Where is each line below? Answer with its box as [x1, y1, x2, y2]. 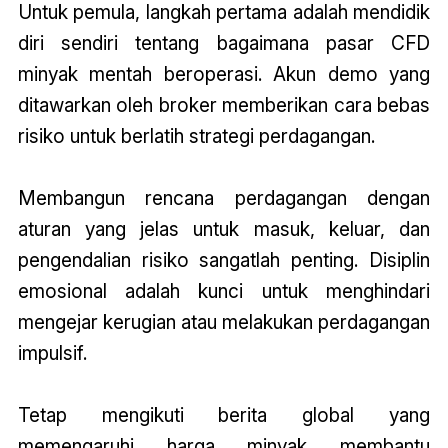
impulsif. [17, 341, 87, 366]
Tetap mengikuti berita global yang [17, 403, 431, 428]
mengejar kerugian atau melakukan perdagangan [17, 310, 431, 335]
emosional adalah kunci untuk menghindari [17, 279, 431, 304]
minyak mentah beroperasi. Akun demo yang [17, 62, 431, 87]
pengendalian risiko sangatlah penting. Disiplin [17, 248, 431, 273]
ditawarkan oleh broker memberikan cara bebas [17, 93, 431, 118]
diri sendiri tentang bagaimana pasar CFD [17, 31, 431, 56]
